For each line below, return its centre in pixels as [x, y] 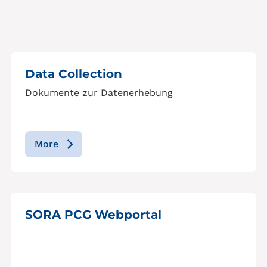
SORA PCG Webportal [93, 215]
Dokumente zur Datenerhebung [99, 93]
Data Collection [74, 74]
